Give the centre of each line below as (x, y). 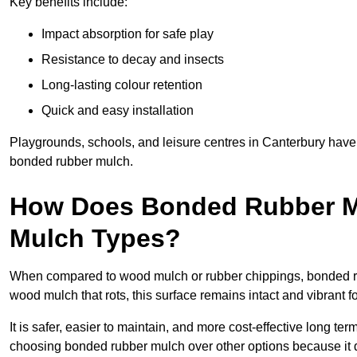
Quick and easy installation (118, 111)
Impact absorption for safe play (127, 34)
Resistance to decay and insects (133, 60)
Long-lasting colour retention (122, 85)
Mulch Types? (95, 239)
